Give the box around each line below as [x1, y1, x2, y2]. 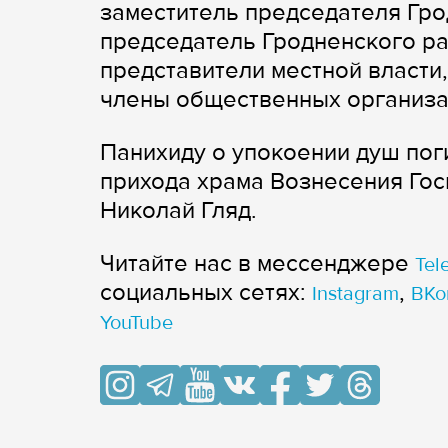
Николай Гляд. [100, 195, 257, 225]
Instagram [312, 281, 399, 306]
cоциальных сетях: [100, 277, 312, 307]
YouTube [100, 310, 173, 335]
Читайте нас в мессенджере [100, 248, 415, 278]
